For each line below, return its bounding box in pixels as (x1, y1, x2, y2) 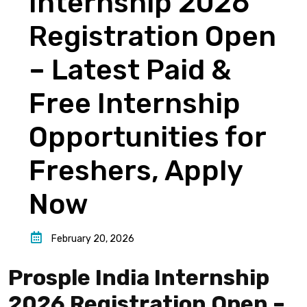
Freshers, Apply (29, 154, 243, 187)
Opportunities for (29, 121, 267, 153)
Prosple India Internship (8, 265, 269, 291)
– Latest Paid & (29, 53, 231, 86)
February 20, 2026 (51, 233, 134, 245)
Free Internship (29, 87, 241, 120)
